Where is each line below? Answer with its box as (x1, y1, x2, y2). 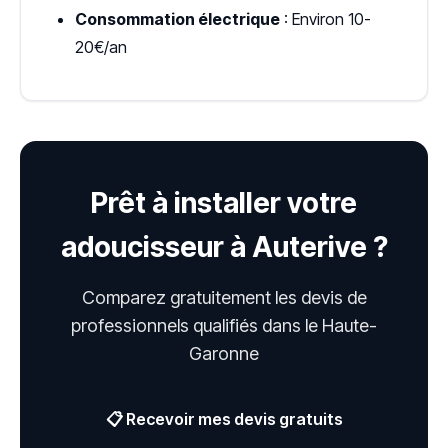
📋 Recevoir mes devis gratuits (105, 408, 343, 429)
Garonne (189, 342, 259, 364)
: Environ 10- (280, 8, 371, 29)
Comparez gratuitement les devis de (81, 286, 367, 308)
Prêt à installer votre (91, 185, 357, 220)
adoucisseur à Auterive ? (60, 229, 388, 264)
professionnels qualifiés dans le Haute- (71, 314, 377, 336)
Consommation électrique (75, 8, 280, 29)
